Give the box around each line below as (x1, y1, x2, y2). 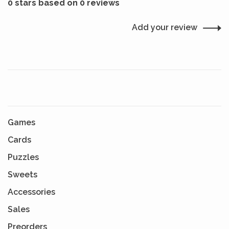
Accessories (8, 187, 55, 197)
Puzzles (8, 152, 39, 162)
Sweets (8, 170, 37, 179)
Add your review (132, 22, 197, 32)
